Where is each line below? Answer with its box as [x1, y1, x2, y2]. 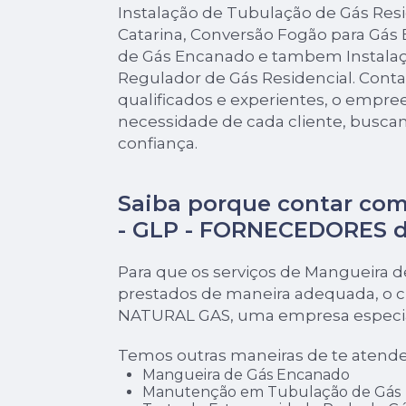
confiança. [118, 134, 198, 153]
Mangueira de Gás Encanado [141, 366, 350, 384]
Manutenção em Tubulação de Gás [141, 383, 401, 401]
